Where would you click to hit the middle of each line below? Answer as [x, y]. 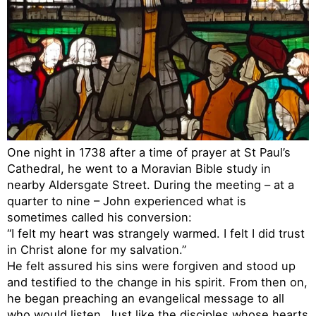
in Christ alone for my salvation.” [97, 249]
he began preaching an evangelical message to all [146, 298]
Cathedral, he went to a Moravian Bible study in [139, 168]
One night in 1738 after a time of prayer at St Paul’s [149, 152]
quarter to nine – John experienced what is [127, 201]
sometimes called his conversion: [99, 217]
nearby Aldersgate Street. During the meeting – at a [151, 184]
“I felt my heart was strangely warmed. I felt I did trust [156, 233]
